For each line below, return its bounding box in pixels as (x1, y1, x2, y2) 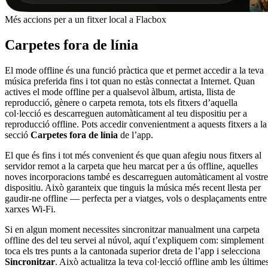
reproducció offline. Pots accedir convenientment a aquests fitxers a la (5, 118, 267, 129)
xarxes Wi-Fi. (5, 203, 56, 214)
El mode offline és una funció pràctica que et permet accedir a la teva (5, 65, 264, 75)
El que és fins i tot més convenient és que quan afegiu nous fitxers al (5, 150, 261, 160)
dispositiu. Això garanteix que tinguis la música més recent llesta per (5, 182, 261, 193)
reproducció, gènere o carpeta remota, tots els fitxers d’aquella (5, 97, 237, 108)
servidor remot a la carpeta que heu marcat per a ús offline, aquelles (5, 160, 258, 171)
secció (5, 129, 31, 140)
